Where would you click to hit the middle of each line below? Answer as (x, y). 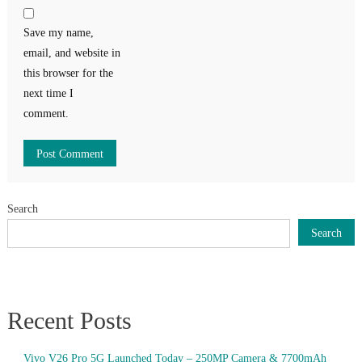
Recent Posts (69, 320)
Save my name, (58, 32)
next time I (48, 93)
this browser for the (68, 73)
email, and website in (72, 53)
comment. (46, 113)
